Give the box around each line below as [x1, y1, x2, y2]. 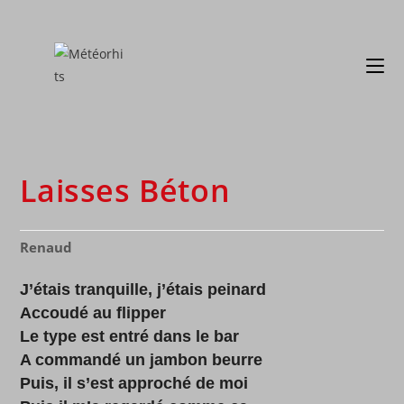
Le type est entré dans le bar [20, 327, 240, 345]
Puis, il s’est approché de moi [20, 374, 249, 392]
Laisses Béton [20, 170, 231, 211]
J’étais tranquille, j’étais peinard [20, 280, 267, 298]
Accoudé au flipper [20, 304, 167, 322]
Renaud [20, 238, 73, 257]
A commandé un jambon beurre [20, 351, 263, 369]
